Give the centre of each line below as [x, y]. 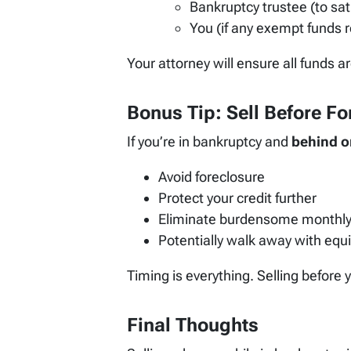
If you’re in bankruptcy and [209, 142]
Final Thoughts [193, 326]
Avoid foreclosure [212, 177]
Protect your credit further [237, 198]
